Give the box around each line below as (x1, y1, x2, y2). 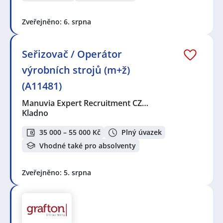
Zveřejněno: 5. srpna (22, 167, 91, 177)
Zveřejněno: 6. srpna (22, 16, 91, 26)
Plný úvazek (121, 127, 162, 137)
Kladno (22, 107, 48, 118)
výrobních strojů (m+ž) (22, 63, 130, 77)
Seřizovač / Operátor (22, 47, 122, 61)
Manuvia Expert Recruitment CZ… (22, 97, 149, 109)
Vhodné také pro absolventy (39, 140, 136, 150)
